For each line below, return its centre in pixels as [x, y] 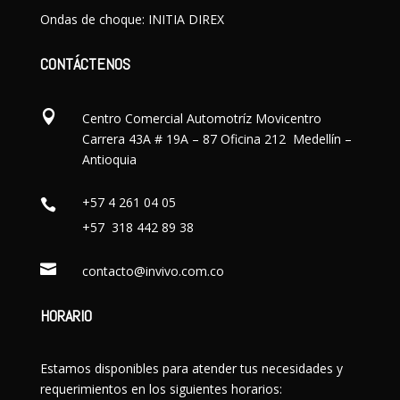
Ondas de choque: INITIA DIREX [132, 19]
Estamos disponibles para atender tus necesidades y [191, 368]
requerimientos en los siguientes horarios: [161, 388]
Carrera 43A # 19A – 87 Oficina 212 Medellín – [217, 138]
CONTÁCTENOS [87, 63]
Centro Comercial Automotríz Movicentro [201, 118]
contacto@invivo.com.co [153, 271]
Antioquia [109, 159]
